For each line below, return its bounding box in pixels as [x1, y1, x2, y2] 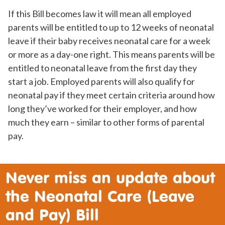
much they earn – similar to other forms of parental [8, 117, 204, 128]
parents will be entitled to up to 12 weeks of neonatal [8, 22, 214, 33]
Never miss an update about [5, 168, 215, 187]
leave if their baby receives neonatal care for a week [8, 35, 210, 47]
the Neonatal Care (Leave [5, 186, 194, 206]
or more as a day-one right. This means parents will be [8, 49, 215, 60]
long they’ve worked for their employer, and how [8, 103, 197, 115]
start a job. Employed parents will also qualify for [8, 76, 195, 87]
